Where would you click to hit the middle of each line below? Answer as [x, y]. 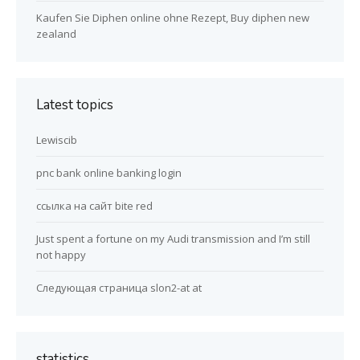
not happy [61, 255]
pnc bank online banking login [109, 173]
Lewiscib [57, 140]
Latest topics [75, 105]
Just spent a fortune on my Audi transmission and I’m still [173, 239]
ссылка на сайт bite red [94, 206]
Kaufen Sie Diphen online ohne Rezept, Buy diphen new [173, 18]
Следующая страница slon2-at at [119, 288]
